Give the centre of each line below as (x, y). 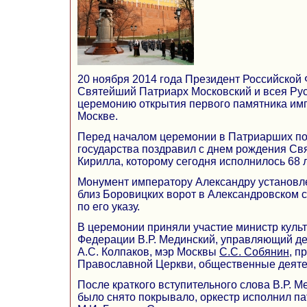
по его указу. (109, 206)
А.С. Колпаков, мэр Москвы (148, 251)
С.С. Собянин (254, 251)
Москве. (98, 116)
